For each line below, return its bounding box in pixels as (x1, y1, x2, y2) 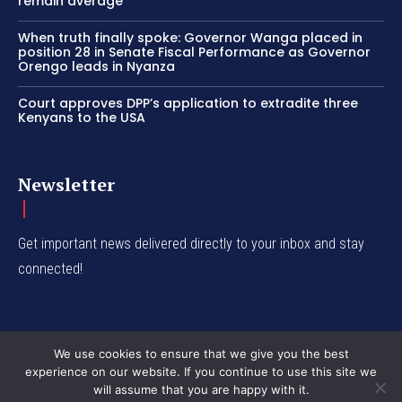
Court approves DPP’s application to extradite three (18, 94, 358, 113)
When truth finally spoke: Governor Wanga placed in (18, 29, 363, 48)
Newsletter (18, 172, 115, 197)
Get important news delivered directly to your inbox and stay (18, 235, 364, 253)
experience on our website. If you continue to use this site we (25, 364, 377, 379)
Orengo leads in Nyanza (18, 57, 175, 76)
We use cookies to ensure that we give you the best (53, 346, 349, 361)
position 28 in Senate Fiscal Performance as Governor (18, 43, 371, 62)
